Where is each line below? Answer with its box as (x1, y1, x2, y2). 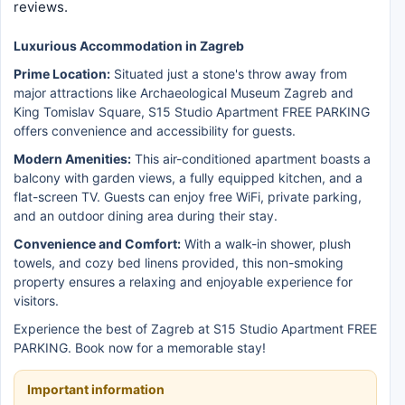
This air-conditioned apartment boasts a (131, 151, 371, 166)
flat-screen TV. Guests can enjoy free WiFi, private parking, (14, 189, 362, 204)
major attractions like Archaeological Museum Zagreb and (14, 85, 353, 100)
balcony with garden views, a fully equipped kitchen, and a (14, 170, 363, 185)
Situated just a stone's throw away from (110, 66, 347, 81)
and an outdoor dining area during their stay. (14, 208, 278, 223)
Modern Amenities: (14, 151, 131, 166)
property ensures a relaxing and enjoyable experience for (14, 274, 353, 289)
